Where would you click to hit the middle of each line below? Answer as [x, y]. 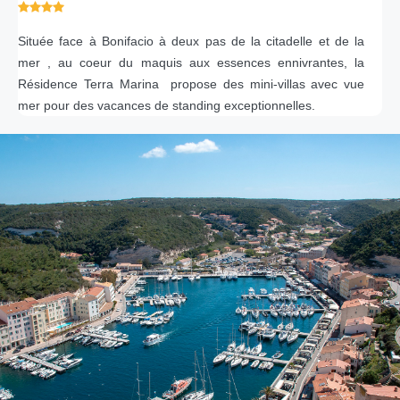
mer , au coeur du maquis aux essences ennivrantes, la [191, 62]
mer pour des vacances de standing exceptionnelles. [168, 105]
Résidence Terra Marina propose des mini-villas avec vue [191, 84]
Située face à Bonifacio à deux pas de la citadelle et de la [191, 41]
